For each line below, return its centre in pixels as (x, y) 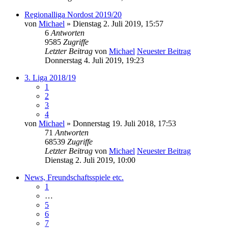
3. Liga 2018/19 (50, 78)
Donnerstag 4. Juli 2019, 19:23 (94, 61)
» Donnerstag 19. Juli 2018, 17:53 (120, 124)
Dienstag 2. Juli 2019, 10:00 (90, 160)
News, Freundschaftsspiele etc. (74, 178)
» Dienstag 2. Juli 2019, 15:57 (114, 24)
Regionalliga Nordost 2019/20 (73, 15)
